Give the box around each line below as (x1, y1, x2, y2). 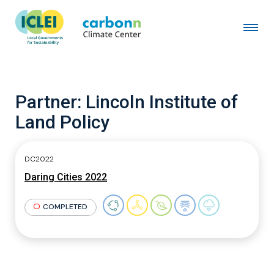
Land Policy (15, 111, 109, 133)
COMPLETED (42, 201, 87, 212)
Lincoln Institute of (86, 91, 238, 113)
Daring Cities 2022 (24, 171, 107, 183)
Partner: (15, 91, 86, 113)
